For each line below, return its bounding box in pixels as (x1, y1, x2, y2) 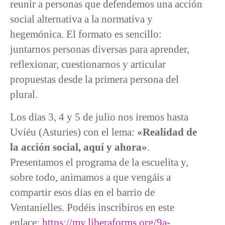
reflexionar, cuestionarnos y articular (10, 58, 166, 70)
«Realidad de (137, 126, 197, 138)
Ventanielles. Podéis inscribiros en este (10, 201, 174, 213)
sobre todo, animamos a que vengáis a (10, 171, 171, 183)
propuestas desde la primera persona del (10, 73, 179, 85)
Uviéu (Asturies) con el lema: (10, 126, 137, 138)
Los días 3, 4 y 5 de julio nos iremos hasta (10, 111, 188, 123)
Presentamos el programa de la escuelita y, (10, 156, 188, 168)
